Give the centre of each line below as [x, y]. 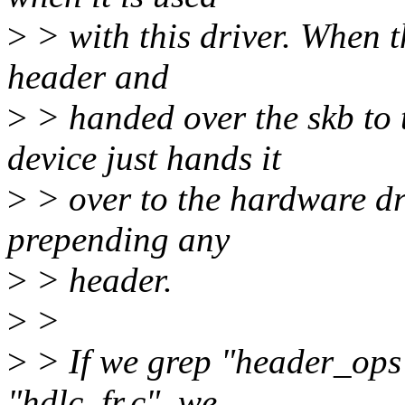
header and [88, 77]
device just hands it [144, 158]
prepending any [118, 240]
